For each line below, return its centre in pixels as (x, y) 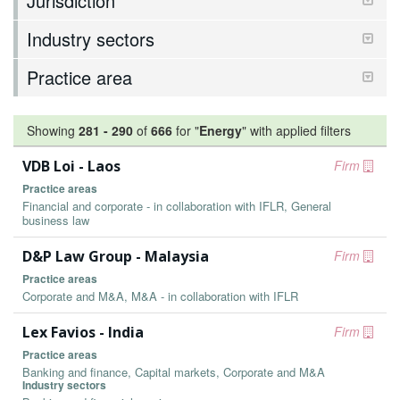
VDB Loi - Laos (71, 166)
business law (56, 220)
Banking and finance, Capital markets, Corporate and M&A (174, 372)
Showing (53, 130)
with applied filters (300, 130)
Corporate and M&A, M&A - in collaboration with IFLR (160, 296)
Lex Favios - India (83, 332)
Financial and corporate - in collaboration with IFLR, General (177, 206)
